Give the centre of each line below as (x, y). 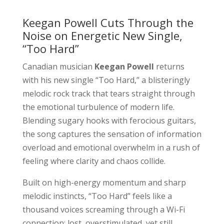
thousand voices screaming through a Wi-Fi (103, 209)
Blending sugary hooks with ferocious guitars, (109, 120)
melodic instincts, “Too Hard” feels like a (97, 196)
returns (169, 66)
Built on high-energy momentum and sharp (104, 182)
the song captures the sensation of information (112, 134)
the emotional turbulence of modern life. (98, 107)
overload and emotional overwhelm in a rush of (111, 147)
